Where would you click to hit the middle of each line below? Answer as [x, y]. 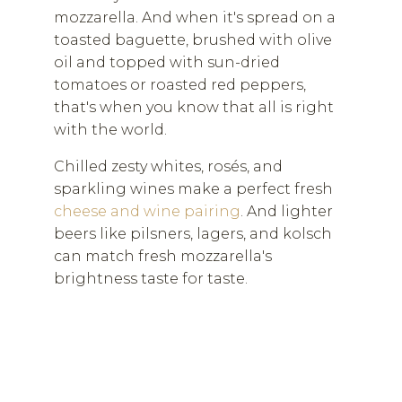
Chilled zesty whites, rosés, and [168, 166]
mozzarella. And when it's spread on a [195, 17]
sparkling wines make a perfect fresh [193, 188]
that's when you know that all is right [194, 107]
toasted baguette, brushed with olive [193, 39]
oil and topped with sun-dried [167, 62]
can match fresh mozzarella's [163, 256]
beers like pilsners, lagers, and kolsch [193, 233]
